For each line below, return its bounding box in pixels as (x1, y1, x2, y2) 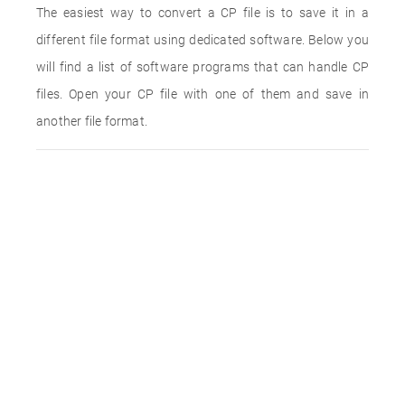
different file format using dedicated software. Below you (36, 33, 369, 47)
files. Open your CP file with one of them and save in (36, 87, 369, 101)
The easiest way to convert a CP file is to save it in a (36, 5, 369, 20)
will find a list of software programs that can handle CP (36, 60, 369, 74)
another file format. (36, 114, 147, 128)
